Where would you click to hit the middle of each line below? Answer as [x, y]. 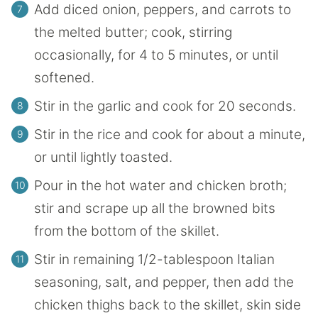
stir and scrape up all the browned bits [155, 208]
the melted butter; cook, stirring [133, 32]
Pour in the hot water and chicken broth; [160, 185]
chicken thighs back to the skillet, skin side [168, 305]
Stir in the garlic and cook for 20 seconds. [165, 106]
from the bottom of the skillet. [127, 231]
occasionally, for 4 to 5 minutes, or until [156, 55]
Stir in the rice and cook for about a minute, [170, 134]
